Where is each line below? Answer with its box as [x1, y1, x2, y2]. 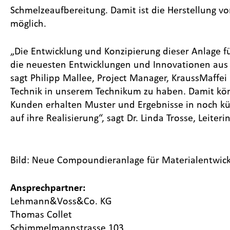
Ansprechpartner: [10, 182, 86, 193]
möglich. [10, 17, 46, 29]
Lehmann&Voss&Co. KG [10, 195, 112, 206]
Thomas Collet [10, 208, 72, 220]
